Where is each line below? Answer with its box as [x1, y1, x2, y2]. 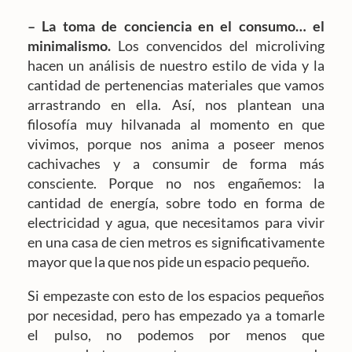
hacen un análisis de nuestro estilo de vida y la [27, 56, 324, 74]
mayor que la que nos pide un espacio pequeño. [27, 252, 310, 270]
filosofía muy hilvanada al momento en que [27, 115, 324, 133]
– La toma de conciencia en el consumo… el [27, 16, 324, 35]
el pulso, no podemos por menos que [27, 325, 324, 343]
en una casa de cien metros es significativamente [27, 233, 324, 251]
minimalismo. [27, 36, 118, 54]
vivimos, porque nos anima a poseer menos [27, 134, 324, 152]
